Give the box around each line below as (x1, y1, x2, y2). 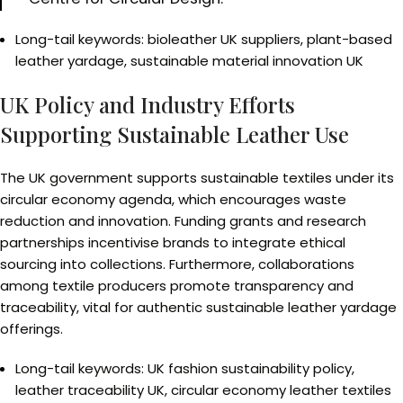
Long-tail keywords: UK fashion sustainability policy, (15, 359, 354, 378)
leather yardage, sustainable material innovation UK (15, 51, 363, 70)
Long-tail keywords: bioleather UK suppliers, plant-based (15, 30, 392, 49)
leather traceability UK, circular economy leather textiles (15, 381, 391, 399)
